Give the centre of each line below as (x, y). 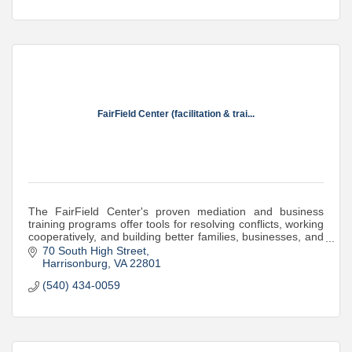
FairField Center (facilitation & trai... (176, 114)
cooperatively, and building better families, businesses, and (176, 236)
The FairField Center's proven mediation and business (176, 211)
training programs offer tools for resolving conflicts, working (176, 224)
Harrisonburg (75, 264)
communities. (61, 249)
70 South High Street (94, 251)
